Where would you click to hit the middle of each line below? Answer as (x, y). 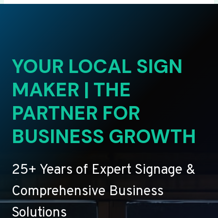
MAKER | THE (71, 90)
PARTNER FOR (76, 113)
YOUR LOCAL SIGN (97, 66)
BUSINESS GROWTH (104, 136)
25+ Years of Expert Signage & (103, 171)
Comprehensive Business (88, 192)
